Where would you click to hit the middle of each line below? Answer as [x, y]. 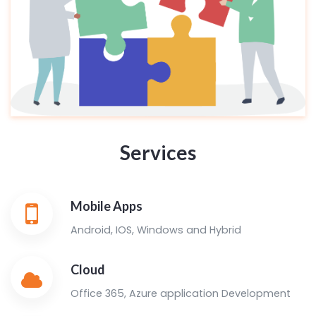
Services [158, 153]
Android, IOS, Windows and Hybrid [156, 230]
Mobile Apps [107, 206]
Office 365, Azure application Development [181, 293]
